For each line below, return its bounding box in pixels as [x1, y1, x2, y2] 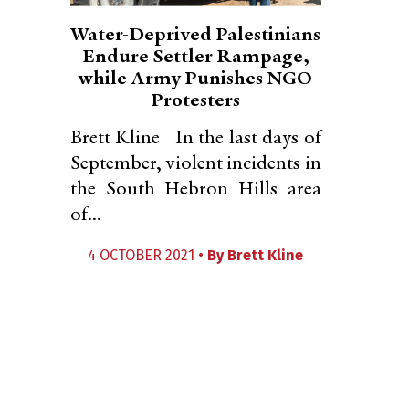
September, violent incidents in [70, 154, 321, 174]
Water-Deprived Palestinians [70, 26, 321, 46]
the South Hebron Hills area [70, 180, 321, 200]
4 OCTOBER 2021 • [88, 246, 208, 264]
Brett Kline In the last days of [70, 129, 321, 149]
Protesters [151, 91, 241, 111]
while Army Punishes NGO [79, 69, 313, 89]
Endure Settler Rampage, [81, 47, 309, 68]
